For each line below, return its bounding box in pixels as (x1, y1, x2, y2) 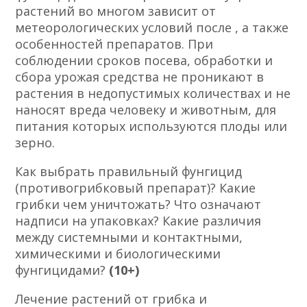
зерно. (15, 134, 56, 151)
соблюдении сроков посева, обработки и (15, 51, 273, 69)
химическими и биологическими (15, 245, 221, 262)
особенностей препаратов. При (15, 35, 214, 52)
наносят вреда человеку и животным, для (15, 101, 277, 118)
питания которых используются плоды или (15, 117, 288, 134)
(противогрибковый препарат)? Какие (15, 179, 256, 196)
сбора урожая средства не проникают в (15, 68, 265, 85)
